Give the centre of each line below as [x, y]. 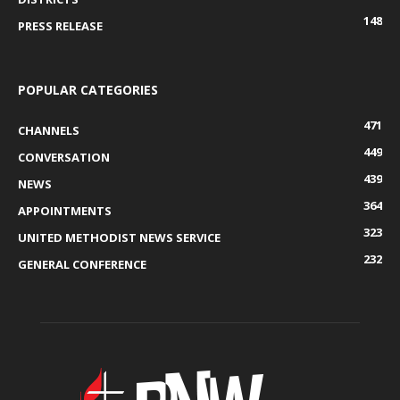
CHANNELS [49, 130]
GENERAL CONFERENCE [82, 264]
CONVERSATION [64, 157]
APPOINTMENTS [65, 210]
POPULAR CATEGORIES [88, 89]
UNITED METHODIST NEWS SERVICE [119, 237]
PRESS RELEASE [60, 25]
